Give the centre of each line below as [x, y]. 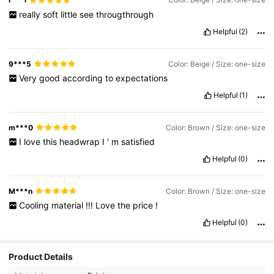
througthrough [124, 14]
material [68, 205]
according [83, 78]
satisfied [138, 141]
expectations [141, 78]
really [31, 14]
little [70, 14]
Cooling [35, 205]
